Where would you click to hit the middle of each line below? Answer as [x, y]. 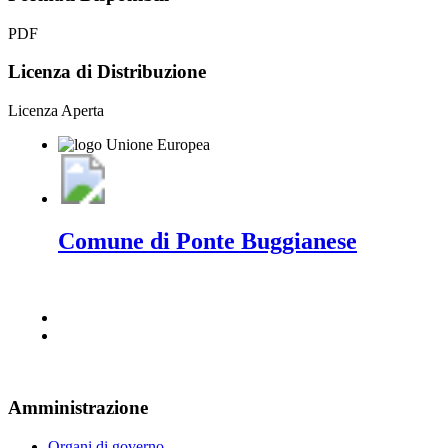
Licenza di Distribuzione [107, 72]
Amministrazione [78, 408]
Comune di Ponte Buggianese [207, 240]
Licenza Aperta [56, 110]
